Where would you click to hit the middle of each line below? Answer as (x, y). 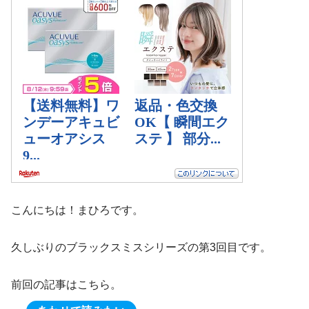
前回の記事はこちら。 (66, 285)
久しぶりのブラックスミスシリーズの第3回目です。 (141, 248)
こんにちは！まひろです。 (77, 210)
